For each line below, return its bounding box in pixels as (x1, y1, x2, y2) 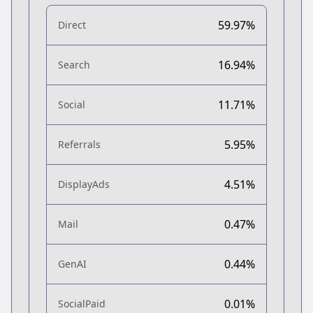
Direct (58, 17, 86, 31)
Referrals (58, 137, 101, 151)
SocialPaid (58, 296, 105, 310)
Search (58, 57, 90, 71)
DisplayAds (58, 177, 110, 191)
